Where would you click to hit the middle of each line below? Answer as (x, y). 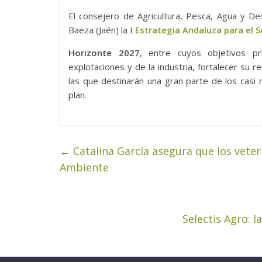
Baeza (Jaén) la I (102, 30)
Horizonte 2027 (104, 53)
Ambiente (84, 168)
